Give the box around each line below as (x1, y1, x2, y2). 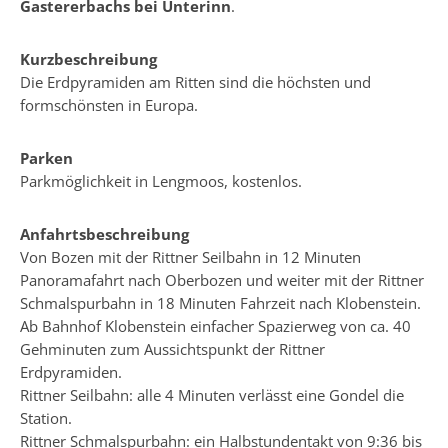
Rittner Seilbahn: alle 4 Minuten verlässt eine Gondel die (20, 385, 404, 405)
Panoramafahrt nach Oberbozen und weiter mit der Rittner (20, 270, 424, 290)
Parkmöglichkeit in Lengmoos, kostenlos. (20, 171, 302, 191)
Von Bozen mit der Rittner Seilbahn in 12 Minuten (20, 247, 361, 267)
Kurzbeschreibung (20, 49, 157, 69)
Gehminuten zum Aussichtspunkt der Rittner (20, 339, 325, 359)
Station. (20, 408, 72, 428)
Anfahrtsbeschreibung (20, 224, 189, 244)
